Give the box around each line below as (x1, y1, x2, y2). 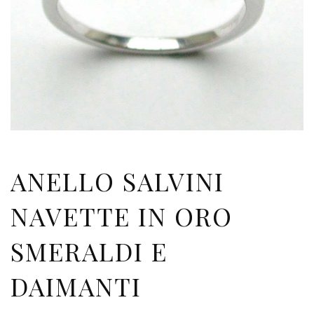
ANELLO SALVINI (11, 164, 224, 198)
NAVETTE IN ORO (11, 199, 233, 233)
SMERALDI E (11, 234, 168, 268)
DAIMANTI (11, 269, 142, 303)
